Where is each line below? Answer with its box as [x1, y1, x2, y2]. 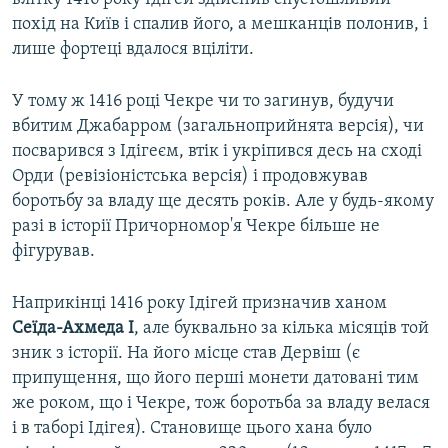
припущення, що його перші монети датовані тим [12, 369, 419, 389]
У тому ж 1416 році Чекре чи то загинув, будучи [12, 92, 394, 112]
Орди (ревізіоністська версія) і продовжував [12, 167, 368, 187]
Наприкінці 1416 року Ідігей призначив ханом [12, 294, 387, 314]
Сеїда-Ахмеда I [12, 319, 134, 339]
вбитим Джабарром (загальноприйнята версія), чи [12, 117, 424, 137]
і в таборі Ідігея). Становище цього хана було [12, 419, 372, 439]
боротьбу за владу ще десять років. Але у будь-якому [12, 192, 434, 212]
